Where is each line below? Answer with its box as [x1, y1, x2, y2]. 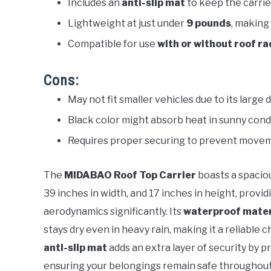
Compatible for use [68, 38, 157, 50]
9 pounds [186, 17, 231, 29]
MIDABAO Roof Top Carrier [64, 169, 196, 181]
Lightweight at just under [68, 17, 186, 29]
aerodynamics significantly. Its [44, 205, 183, 217]
